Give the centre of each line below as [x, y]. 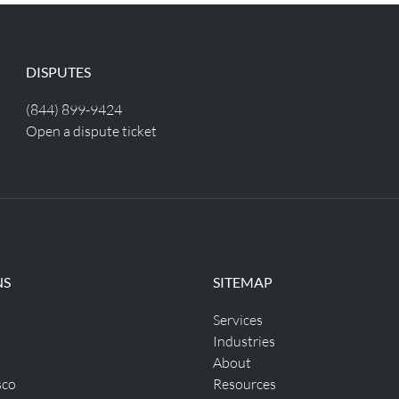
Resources [244, 383]
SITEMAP [243, 282]
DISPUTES [58, 72]
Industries [244, 341]
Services [238, 319]
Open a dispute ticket [91, 130]
